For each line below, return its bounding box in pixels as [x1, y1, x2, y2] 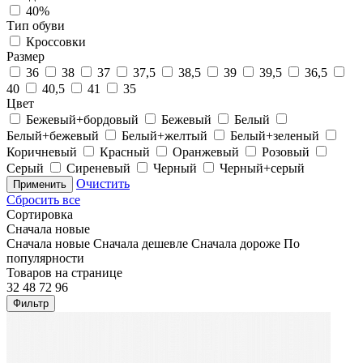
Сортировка [6, 207, 73, 221]
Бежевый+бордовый [26, 112, 139, 126]
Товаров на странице [6, 265, 122, 280]
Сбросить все [6, 192, 80, 207]
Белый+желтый [122, 128, 207, 143]
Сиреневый [66, 160, 130, 175]
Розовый [262, 144, 310, 159]
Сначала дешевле [93, 236, 188, 250]
